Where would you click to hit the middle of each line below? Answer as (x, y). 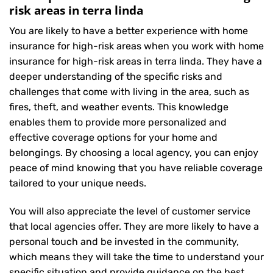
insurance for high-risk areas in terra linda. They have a (136, 62)
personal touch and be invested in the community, (124, 242)
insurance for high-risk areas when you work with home (136, 46)
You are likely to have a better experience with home (129, 31)
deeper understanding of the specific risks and (116, 77)
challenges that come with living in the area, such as (129, 92)
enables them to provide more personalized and (118, 122)
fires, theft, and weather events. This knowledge (119, 107)
